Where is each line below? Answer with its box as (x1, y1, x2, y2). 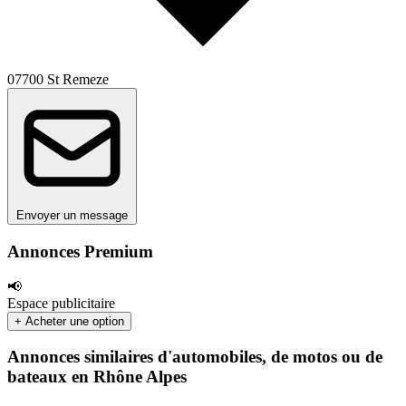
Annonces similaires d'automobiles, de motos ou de (7, 347, 382, 367)
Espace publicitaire (7, 295, 115, 311)
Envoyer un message (16, 208, 128, 223)
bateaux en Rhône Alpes (7, 367, 187, 387)
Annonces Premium (7, 242, 153, 261)
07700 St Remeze (7, 72, 109, 88)
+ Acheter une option (14, 314, 124, 328)
